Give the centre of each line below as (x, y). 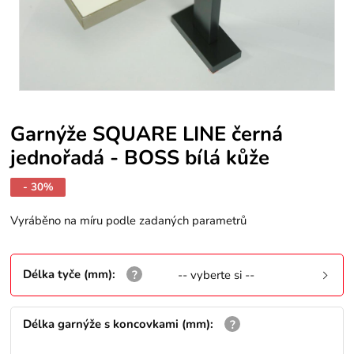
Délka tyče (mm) (68, 274)
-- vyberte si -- (217, 275)
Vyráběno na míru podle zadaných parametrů (129, 221)
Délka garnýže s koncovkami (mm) (117, 324)
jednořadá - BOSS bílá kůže (140, 157)
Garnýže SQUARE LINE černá (147, 134)
